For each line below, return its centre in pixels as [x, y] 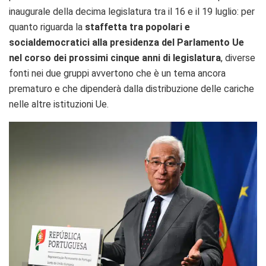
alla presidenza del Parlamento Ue [168, 43]
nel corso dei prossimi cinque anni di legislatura [115, 58]
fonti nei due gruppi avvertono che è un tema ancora [117, 74]
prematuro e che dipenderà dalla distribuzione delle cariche [132, 89]
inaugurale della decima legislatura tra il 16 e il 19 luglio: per [132, 12]
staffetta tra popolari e [137, 27]
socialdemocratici [49, 43]
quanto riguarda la [47, 27]
